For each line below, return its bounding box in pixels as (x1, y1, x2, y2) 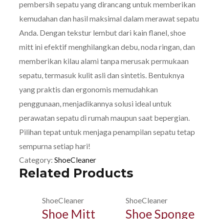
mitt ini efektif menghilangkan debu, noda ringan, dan (19, 42, 196, 52)
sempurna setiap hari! (19, 141, 91, 151)
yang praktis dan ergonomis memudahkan (19, 85, 158, 94)
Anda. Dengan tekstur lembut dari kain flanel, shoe (19, 28, 186, 38)
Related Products (19, 166, 134, 181)
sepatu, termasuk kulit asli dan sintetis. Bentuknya (19, 70, 185, 80)
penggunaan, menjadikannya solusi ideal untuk (19, 99, 172, 109)
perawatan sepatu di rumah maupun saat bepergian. (19, 113, 190, 123)
